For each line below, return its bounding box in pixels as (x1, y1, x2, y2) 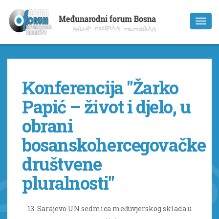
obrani (22, 114, 73, 137)
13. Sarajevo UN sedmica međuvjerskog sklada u (27, 204, 192, 213)
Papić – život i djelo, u (22, 95, 191, 118)
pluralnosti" (22, 171, 114, 195)
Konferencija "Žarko (22, 76, 178, 99)
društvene (22, 152, 102, 175)
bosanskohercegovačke (22, 133, 206, 156)
